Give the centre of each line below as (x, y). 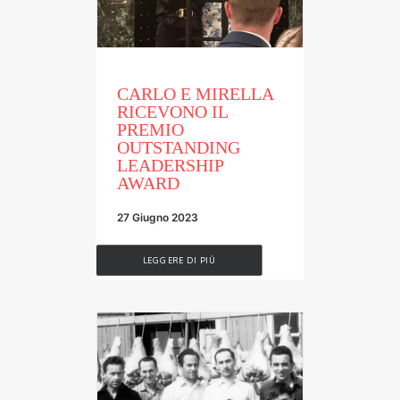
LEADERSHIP (170, 165)
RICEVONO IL (172, 111)
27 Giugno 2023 (158, 217)
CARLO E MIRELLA (195, 93)
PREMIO (150, 129)
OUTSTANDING (179, 147)
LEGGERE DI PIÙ (179, 260)
